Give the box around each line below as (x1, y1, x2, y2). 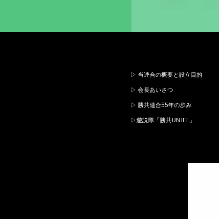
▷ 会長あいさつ (131, 87, 173, 93)
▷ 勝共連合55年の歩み (131, 102, 192, 109)
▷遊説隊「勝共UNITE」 (131, 117, 195, 124)
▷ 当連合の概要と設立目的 (131, 71, 202, 78)
